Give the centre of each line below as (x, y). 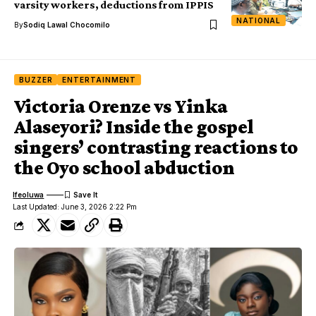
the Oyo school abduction (124, 168)
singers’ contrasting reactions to (156, 147)
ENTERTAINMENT (99, 80)
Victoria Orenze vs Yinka (121, 106)
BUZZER (36, 80)
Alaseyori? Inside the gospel (134, 127)
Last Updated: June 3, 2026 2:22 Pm (75, 207)
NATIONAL (259, 20)
